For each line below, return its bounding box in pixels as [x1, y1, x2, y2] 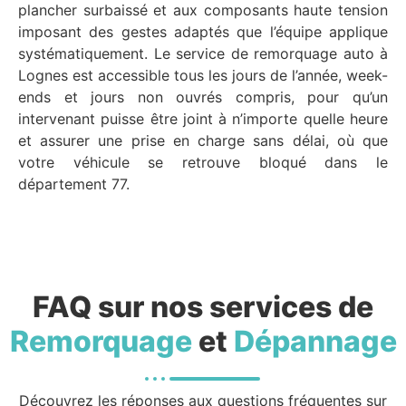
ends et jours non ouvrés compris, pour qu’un [18, 88, 388, 107]
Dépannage [233, 323, 397, 359]
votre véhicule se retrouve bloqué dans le [18, 153, 388, 172]
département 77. [18, 175, 130, 194]
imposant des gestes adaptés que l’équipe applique [18, 23, 388, 42]
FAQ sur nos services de [33, 288, 373, 324]
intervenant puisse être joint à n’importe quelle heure [18, 110, 388, 129]
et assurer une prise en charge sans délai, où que [18, 131, 388, 150]
